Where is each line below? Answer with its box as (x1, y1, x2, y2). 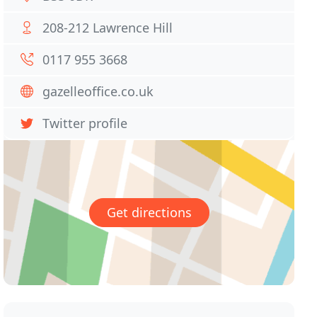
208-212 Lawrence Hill (42, 19, 173, 36)
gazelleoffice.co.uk (42, 83, 154, 100)
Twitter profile (42, 115, 128, 132)
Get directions (106, 204, 192, 221)
